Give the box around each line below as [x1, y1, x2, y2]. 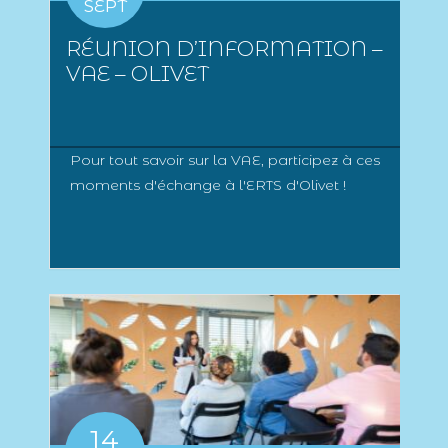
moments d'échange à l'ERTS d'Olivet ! [70, 176, 346, 195]
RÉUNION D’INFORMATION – [66, 36, 383, 62]
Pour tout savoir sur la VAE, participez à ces [70, 151, 380, 170]
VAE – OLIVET [66, 61, 209, 87]
